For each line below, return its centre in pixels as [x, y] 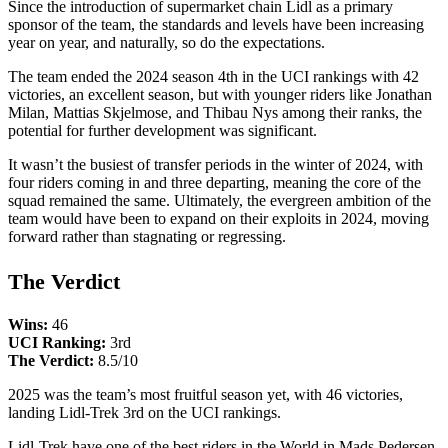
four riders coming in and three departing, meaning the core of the [214, 183]
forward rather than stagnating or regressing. [147, 237]
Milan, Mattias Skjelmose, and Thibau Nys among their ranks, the [215, 113]
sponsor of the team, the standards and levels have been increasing [216, 25]
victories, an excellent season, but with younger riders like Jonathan [220, 95]
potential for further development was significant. [162, 131]
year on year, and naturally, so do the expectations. [166, 43]
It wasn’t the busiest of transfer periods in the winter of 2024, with [215, 165]
